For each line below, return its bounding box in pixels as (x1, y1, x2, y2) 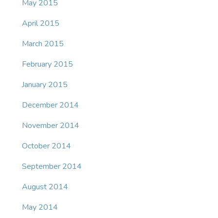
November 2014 (22, 120, 79, 131)
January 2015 (22, 79, 68, 91)
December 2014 (22, 100, 79, 111)
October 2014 (22, 141, 71, 152)
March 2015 (22, 38, 64, 50)
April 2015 (22, 18, 59, 29)
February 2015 (22, 59, 73, 70)
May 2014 (22, 202, 58, 213)
